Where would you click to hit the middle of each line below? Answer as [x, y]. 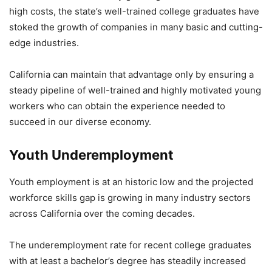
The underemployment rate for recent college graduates [130, 245]
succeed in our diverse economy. [80, 122]
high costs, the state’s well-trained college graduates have [134, 11]
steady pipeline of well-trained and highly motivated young [135, 90]
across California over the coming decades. [102, 213]
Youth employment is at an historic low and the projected [131, 182]
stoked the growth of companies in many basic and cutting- [136, 27]
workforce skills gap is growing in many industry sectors [130, 198]
